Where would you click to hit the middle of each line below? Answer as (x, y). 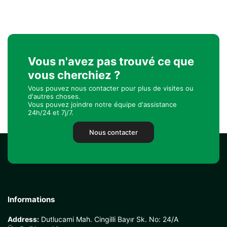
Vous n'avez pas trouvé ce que (111, 61)
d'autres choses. (54, 96)
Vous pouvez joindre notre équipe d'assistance (102, 104)
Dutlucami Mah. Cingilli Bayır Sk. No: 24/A (109, 219)
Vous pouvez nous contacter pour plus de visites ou (111, 88)
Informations (31, 199)
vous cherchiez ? (74, 75)
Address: (23, 219)
